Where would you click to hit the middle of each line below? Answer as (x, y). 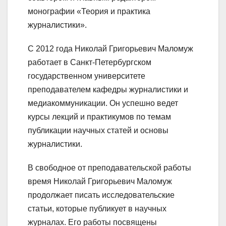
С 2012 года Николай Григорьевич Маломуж (110, 48)
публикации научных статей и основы (98, 130)
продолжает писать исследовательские (101, 195)
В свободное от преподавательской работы (109, 167)
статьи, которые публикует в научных (97, 208)
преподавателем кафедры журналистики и (108, 89)
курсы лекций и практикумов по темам (99, 117)
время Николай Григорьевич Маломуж (100, 181)
